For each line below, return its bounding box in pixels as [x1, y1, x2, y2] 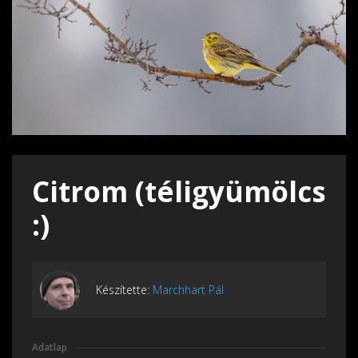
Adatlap [32, 340, 67, 354]
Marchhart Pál [153, 282, 224, 298]
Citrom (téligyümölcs [32, 172, 326, 210]
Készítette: [96, 282, 153, 298]
